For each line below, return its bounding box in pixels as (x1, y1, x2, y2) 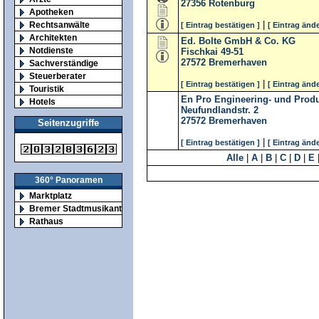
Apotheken (29, 6, 73, 16)
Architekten (29, 32, 77, 42)
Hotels (29, 96, 56, 106)
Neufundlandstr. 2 (181, 105, 258, 115)
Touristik (29, 83, 64, 93)
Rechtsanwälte (29, 19, 90, 29)
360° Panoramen (34, 175, 103, 185)
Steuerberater (29, 70, 86, 80)
